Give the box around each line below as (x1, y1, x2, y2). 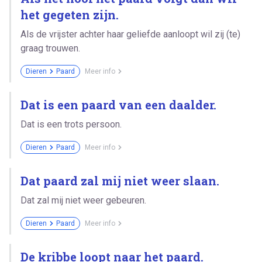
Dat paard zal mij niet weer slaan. (20, 173, 219, 188)
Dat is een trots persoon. (20, 118, 122, 130)
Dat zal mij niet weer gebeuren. (20, 194, 146, 206)
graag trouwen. (20, 42, 80, 54)
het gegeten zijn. (20, 6, 119, 22)
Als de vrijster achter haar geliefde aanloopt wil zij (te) (20, 28, 240, 40)
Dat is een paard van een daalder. (20, 96, 216, 112)
